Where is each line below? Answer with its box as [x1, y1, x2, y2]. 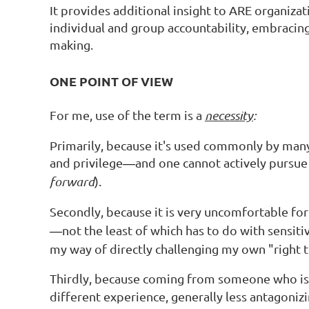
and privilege [50, 154, 123, 170]
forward [50, 173, 94, 189]
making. [50, 37, 93, 52]
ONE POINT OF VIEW [50, 73, 173, 90]
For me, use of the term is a [50, 107, 205, 122]
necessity [205, 107, 253, 123]
